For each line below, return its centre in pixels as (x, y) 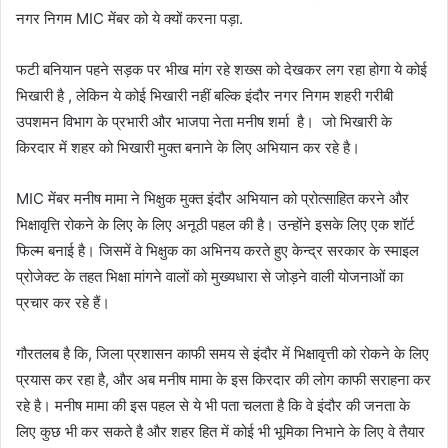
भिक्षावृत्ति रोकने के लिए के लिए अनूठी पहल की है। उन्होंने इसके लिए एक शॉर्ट (215, 225)
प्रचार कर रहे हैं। (63, 303)
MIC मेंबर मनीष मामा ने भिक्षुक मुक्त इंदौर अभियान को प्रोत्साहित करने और (212, 199)
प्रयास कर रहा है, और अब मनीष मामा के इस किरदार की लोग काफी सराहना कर (223, 380)
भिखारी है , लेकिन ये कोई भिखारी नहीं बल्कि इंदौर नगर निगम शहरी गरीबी (204, 96)
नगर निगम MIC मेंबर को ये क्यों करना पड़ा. (129, 19)
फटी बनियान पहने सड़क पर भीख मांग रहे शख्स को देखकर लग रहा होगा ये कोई (221, 70)
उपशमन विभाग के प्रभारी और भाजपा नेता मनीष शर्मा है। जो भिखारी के (204, 122)
